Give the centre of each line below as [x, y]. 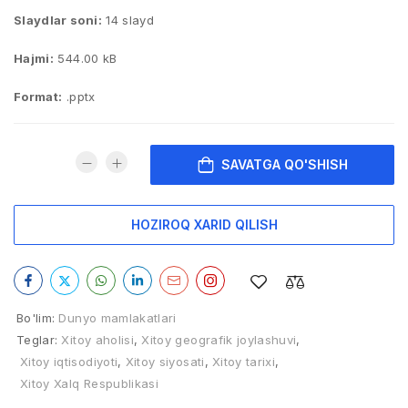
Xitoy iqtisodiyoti [69, 362]
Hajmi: [34, 58]
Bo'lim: [36, 318]
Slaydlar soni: [58, 20]
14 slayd [128, 20]
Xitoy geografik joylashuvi [219, 340]
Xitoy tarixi [244, 362]
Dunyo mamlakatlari [117, 318]
